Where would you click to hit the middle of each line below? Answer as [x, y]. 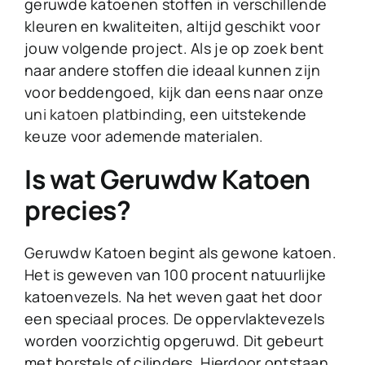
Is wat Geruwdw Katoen [167, 180]
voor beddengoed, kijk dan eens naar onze [174, 92]
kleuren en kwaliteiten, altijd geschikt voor [172, 26]
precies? [78, 211]
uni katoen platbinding [103, 114]
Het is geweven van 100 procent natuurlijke [176, 275]
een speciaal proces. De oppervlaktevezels [175, 319]
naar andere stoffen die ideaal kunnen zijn [173, 70]
